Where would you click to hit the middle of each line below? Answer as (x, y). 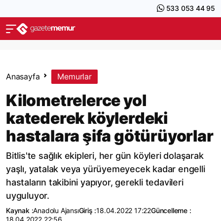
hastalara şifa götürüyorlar (110, 136)
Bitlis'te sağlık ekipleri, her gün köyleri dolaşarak (105, 156)
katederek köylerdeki (87, 118)
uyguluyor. (28, 196)
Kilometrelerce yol (76, 100)
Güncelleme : (171, 210)
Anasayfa (23, 76)
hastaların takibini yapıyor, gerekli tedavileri (95, 182)
